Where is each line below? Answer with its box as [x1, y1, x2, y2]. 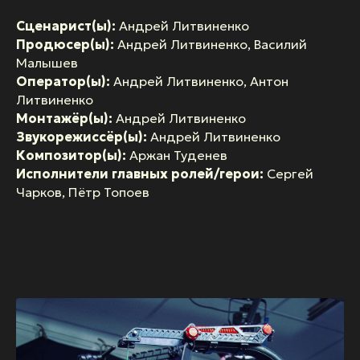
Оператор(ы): [16, 73, 113, 90]
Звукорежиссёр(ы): [16, 129, 150, 145]
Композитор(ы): [16, 147, 126, 164]
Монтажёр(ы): [16, 110, 112, 127]
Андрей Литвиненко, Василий [114, 36, 307, 53]
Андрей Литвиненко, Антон [113, 73, 288, 90]
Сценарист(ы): [16, 18, 119, 35]
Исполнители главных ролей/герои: [16, 166, 264, 182]
